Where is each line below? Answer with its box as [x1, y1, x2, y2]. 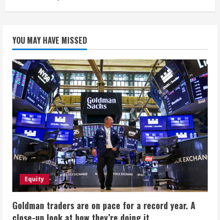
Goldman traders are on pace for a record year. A [12, 199, 195, 212]
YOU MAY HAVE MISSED [12, 34, 87, 47]
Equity [25, 175, 44, 184]
